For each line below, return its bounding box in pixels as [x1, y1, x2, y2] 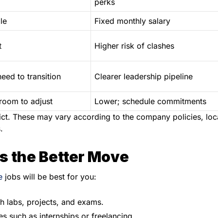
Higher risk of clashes [94, 41, 174, 51]
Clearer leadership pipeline [94, 72, 193, 82]
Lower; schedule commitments [94, 96, 206, 107]
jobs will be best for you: [2, 172, 96, 182]
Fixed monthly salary [94, 16, 170, 26]
